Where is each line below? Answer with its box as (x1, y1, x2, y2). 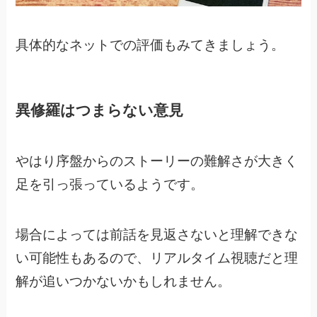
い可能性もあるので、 (16, 250, 151, 265)
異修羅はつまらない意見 (16, 101, 184, 118)
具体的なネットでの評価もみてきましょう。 (16, 37, 285, 52)
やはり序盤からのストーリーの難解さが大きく (16, 153, 299, 168)
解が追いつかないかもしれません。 (16, 273, 231, 289)
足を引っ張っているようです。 (16, 176, 204, 192)
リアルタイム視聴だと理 (150, 250, 299, 265)
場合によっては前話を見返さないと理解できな (16, 226, 299, 242)
